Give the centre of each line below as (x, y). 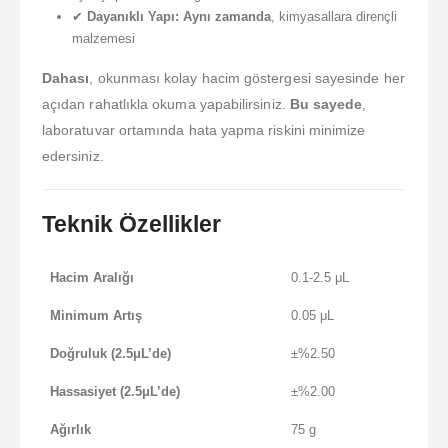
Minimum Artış (96, 316)
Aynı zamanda (226, 16)
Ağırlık (70, 430)
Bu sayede (326, 103)
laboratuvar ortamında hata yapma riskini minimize (204, 129)
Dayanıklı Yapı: (132, 16)
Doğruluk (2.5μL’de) (110, 354)
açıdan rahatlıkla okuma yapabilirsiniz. (166, 103)
